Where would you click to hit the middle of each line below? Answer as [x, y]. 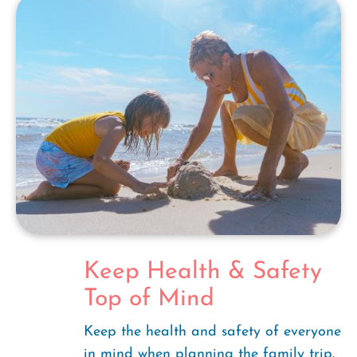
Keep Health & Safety [203, 272]
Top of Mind [149, 299]
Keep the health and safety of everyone [212, 332]
